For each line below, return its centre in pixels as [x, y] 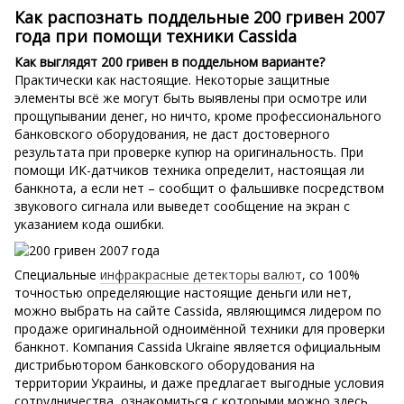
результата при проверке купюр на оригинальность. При [189, 152]
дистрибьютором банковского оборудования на [165, 364]
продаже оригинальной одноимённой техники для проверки [200, 328]
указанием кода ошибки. [89, 225]
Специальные [57, 274]
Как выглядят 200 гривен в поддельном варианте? [170, 62]
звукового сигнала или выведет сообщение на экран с [182, 207]
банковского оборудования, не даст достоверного [172, 134]
